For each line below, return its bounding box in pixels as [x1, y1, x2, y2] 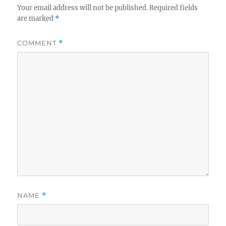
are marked [17, 14, 55, 23]
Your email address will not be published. [17, 4, 148, 13]
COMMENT [17, 39, 59, 47]
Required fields [149, 4, 198, 13]
